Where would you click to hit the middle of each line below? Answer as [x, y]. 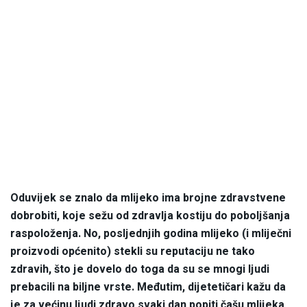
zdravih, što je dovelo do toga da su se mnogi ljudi [140, 269]
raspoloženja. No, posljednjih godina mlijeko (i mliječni [151, 233]
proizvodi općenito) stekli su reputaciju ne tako [133, 251]
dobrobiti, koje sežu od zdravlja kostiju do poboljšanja [150, 216]
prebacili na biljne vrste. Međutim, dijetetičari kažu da [148, 287]
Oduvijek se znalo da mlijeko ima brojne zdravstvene [148, 198]
